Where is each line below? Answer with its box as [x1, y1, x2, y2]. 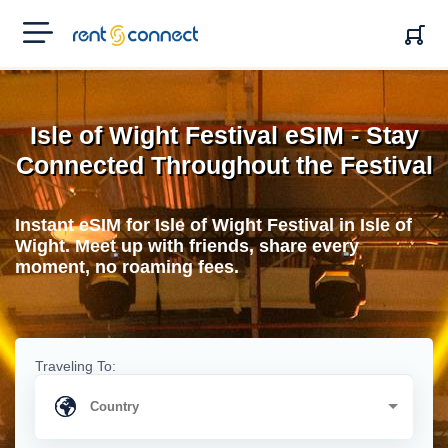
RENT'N [72, 24, 123, 40]
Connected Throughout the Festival [15, 151, 433, 179]
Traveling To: [35, 358, 116, 374]
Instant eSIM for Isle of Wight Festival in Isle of [15, 215, 412, 235]
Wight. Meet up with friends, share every [15, 236, 359, 256]
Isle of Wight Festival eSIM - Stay [29, 121, 419, 149]
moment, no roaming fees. [15, 257, 239, 277]
